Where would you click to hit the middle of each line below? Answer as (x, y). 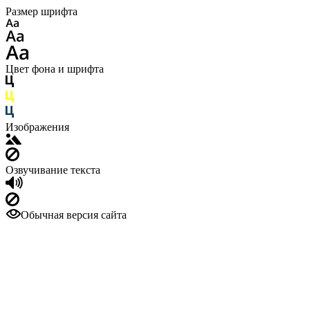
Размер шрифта (42, 11)
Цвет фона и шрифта (55, 69)
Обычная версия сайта (74, 215)
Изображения (37, 127)
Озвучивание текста (53, 170)
